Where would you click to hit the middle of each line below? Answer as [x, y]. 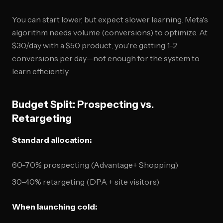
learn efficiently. [41, 71]
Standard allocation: [52, 140]
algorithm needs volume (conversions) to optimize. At [110, 32]
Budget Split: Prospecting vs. [83, 105]
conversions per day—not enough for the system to [106, 58]
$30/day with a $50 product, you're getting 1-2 [95, 45]
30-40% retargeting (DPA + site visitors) [86, 182]
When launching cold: [55, 207]
